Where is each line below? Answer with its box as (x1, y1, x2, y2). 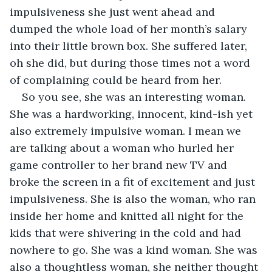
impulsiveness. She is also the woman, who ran (10, 191, 259, 206)
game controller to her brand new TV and (10, 157, 230, 172)
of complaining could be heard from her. (10, 72, 222, 87)
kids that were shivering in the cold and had (10, 225, 244, 240)
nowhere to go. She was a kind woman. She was (10, 242, 260, 257)
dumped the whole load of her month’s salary (10, 21, 250, 36)
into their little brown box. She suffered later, (10, 38, 250, 53)
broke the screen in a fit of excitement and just (10, 174, 258, 189)
